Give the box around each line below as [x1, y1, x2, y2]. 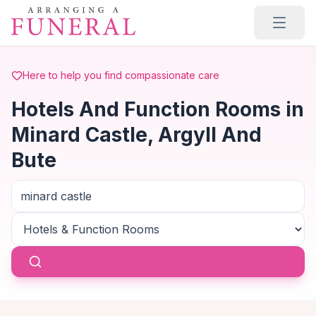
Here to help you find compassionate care [23, 69, 219, 81]
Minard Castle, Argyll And [11, 123, 262, 147]
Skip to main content [11, 6, 121, 20]
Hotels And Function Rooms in [11, 97, 304, 121]
